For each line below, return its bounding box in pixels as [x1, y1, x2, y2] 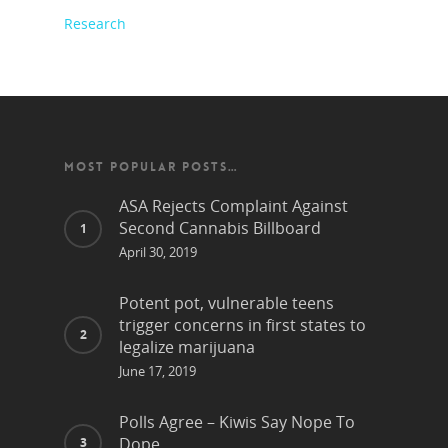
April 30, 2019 [119, 243, 197, 262]
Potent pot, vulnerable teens [119, 292, 334, 315]
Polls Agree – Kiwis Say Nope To [119, 411, 355, 434]
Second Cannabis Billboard [119, 217, 321, 240]
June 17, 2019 [119, 362, 196, 381]
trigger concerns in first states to [119, 314, 366, 337]
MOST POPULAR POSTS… [64, 159, 239, 176]
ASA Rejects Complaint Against [119, 195, 348, 218]
